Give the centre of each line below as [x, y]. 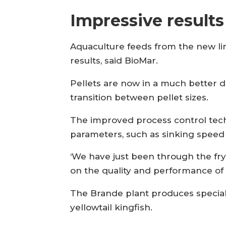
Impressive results [147, 21]
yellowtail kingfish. [111, 208]
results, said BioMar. [114, 60]
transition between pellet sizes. [139, 97]
